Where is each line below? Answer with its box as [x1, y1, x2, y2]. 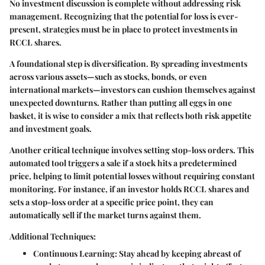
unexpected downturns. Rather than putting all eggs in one [9, 96, 232, 108]
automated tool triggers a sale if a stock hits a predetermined [9, 157, 237, 169]
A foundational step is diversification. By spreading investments [9, 57, 247, 69]
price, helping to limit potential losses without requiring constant [9, 170, 255, 182]
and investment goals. [9, 122, 92, 134]
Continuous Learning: [33, 247, 117, 259]
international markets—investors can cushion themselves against [9, 83, 256, 95]
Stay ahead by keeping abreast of [117, 247, 241, 259]
